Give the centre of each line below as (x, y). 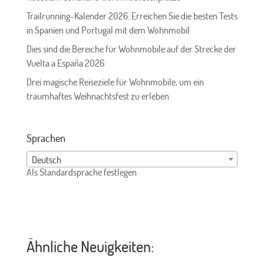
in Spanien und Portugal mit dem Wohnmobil (108, 30)
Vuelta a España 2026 (65, 63)
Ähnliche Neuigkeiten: (90, 246)
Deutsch (46, 159)
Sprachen (46, 138)
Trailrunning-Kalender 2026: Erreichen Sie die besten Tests (132, 16)
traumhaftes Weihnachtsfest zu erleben (98, 96)
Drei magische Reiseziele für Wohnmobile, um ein (115, 82)
